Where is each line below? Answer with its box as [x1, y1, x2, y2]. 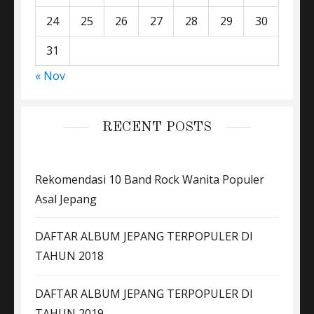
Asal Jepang [35, 191, 97, 207]
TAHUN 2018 [35, 248, 104, 264]
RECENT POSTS [102, 120, 212, 135]
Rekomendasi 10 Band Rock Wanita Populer [35, 171, 264, 187]
